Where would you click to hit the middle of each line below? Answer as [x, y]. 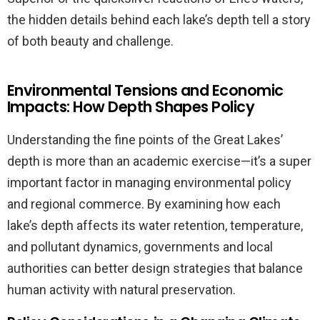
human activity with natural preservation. [121, 289]
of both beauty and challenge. [90, 41]
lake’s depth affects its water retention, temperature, [155, 225]
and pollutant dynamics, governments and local [140, 246]
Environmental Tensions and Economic [145, 90]
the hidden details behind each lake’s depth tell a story [159, 19]
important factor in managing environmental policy [149, 182]
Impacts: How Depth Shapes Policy [131, 106]
